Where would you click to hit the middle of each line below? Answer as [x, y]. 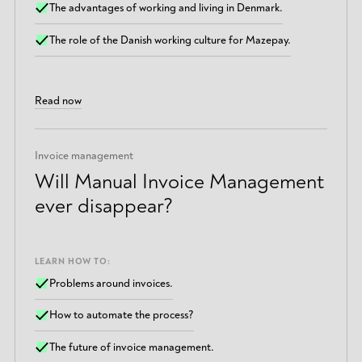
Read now [58, 101]
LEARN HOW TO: [72, 261]
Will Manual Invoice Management [179, 182]
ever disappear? [103, 206]
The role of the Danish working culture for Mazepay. [170, 40]
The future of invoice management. [132, 347]
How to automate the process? [122, 315]
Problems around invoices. [112, 283]
